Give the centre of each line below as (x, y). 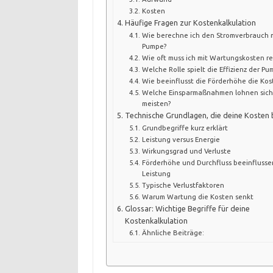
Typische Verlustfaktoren (183, 185)
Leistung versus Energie (181, 139)
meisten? (156, 103)
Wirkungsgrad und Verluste (186, 151)
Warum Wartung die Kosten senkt (197, 196)
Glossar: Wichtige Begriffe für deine (187, 208)
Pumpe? (154, 46)
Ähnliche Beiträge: (173, 232)
